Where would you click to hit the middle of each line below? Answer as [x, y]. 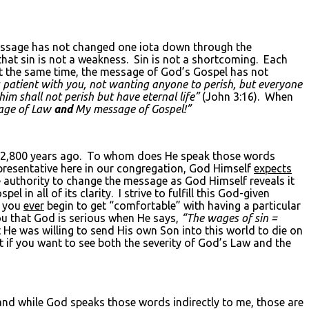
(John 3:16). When [246, 96]
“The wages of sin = [229, 218]
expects [273, 168]
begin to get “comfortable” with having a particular [172, 205]
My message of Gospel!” [132, 109]
